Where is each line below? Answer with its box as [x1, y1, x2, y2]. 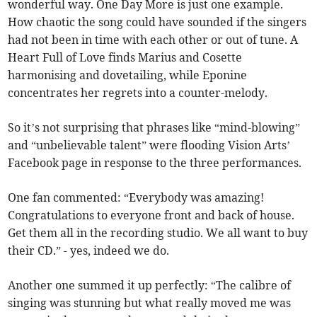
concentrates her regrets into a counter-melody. [8, 85, 268, 100]
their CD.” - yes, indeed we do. [8, 243, 170, 258]
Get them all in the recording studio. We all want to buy [8, 225, 309, 240]
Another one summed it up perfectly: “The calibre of [8, 277, 292, 292]
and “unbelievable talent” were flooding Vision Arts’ [8, 137, 291, 152]
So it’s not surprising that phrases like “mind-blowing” [8, 120, 301, 134]
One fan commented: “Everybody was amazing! [8, 190, 265, 204]
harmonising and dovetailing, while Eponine [8, 67, 248, 82]
